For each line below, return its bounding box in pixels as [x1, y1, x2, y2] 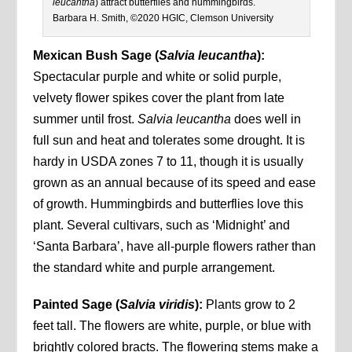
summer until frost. [33, 112, 138, 126]
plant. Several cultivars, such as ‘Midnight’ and [33, 218, 291, 232]
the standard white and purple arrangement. [33, 260, 276, 274]
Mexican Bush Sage [33, 48, 152, 62]
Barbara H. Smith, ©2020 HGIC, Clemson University [52, 12, 273, 24]
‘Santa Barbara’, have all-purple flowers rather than [33, 239, 317, 253]
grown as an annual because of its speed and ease [33, 175, 317, 189]
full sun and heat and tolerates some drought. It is [33, 133, 306, 147]
